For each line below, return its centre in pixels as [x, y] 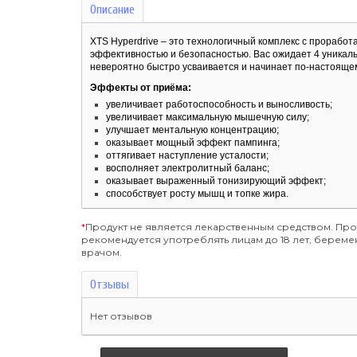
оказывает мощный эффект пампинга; [193, 143]
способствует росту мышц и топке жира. [197, 194]
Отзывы [110, 285]
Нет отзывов [121, 316]
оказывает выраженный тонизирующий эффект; [216, 181]
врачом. [102, 253]
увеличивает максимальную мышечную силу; [208, 118]
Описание [112, 10]
